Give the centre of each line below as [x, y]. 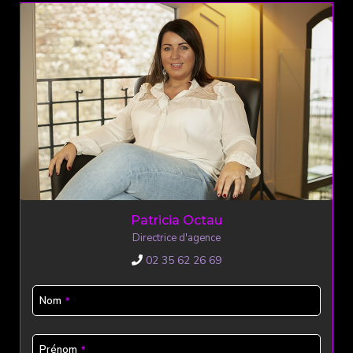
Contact [52, 342]
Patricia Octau [176, 221]
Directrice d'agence [176, 238]
